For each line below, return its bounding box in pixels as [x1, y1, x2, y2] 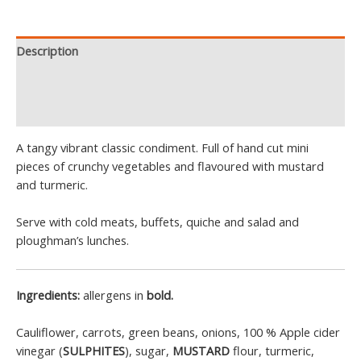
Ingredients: [16, 286, 83, 303]
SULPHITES [63, 342, 125, 359]
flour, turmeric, [230, 342, 314, 359]
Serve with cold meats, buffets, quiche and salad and [16, 214, 299, 230]
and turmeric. [16, 176, 88, 193]
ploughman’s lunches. [16, 232, 129, 249]
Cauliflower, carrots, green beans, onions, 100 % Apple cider [16, 323, 340, 340]
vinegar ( [16, 342, 63, 359]
